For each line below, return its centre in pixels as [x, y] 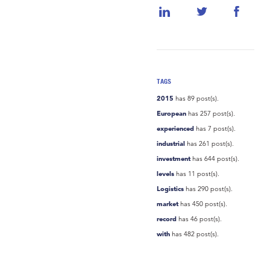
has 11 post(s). [197, 173]
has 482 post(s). [195, 234]
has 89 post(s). [196, 98]
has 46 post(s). [199, 218]
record [167, 218]
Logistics [171, 188]
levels [166, 173]
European [172, 113]
